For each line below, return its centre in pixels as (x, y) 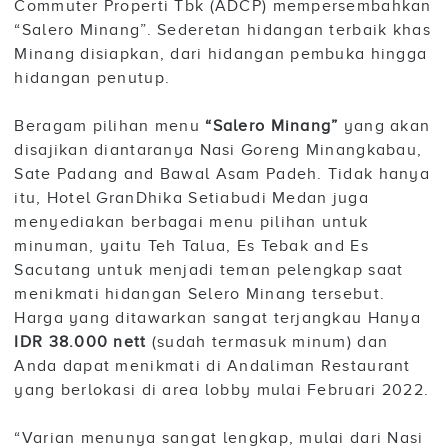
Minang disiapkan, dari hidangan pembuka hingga (221, 54)
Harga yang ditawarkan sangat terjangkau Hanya (217, 318)
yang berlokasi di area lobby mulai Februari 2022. (222, 390)
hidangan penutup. (92, 78)
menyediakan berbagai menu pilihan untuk (191, 222)
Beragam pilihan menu (110, 126)
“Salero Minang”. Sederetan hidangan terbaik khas (222, 30)
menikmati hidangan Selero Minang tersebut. (200, 294)
